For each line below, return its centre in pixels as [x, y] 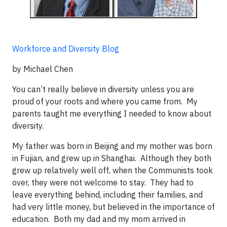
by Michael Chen [43, 69]
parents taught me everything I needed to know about [112, 113]
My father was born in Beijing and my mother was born [112, 146]
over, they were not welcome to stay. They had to [103, 182]
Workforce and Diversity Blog [66, 49]
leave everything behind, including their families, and [107, 195]
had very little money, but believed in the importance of [113, 207]
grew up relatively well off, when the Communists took [112, 170]
